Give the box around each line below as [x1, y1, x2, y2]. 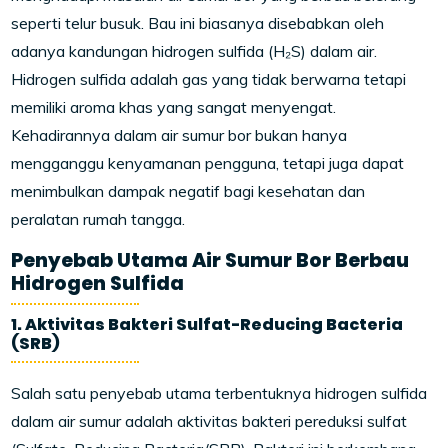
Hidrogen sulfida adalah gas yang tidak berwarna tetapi [11, 69, 407, 90]
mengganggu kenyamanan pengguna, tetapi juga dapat [11, 153, 405, 174]
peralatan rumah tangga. [11, 209, 186, 230]
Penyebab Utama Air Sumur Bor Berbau [11, 247, 410, 275]
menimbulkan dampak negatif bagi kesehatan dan [11, 181, 366, 202]
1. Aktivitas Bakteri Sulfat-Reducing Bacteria [11, 313, 404, 337]
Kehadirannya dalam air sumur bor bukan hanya [11, 125, 348, 146]
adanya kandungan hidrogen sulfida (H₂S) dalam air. [11, 41, 378, 62]
